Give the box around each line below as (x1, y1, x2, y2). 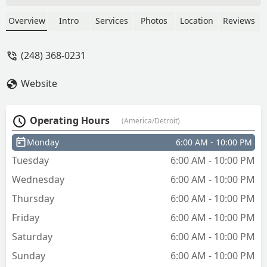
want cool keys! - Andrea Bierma (78, 13, 211, 26)
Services (95, 14, 128, 26)
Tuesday (12, 153, 49, 167)
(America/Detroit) (122, 115, 180, 126)
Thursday (12, 191, 54, 205)
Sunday (12, 249, 45, 262)
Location (179, 14, 213, 26)
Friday (12, 210, 39, 224)
